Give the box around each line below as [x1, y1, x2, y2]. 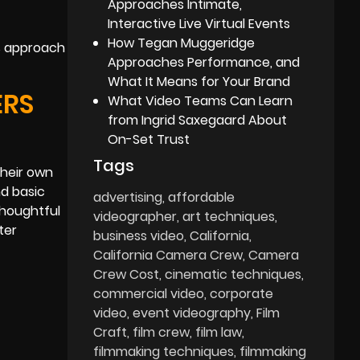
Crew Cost [93, 264, 160, 284]
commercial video [93, 284, 205, 303]
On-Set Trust [108, 129, 190, 149]
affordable [168, 187, 235, 207]
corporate [210, 284, 274, 303]
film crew [133, 322, 190, 342]
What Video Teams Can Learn [108, 91, 293, 110]
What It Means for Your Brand [108, 72, 291, 91]
